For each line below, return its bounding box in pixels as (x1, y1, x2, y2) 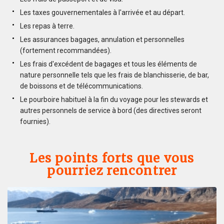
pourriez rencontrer (46, 162, 177, 178)
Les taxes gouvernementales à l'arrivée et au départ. (20, 8, 185, 16)
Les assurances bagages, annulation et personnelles (20, 35, 184, 43)
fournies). (20, 117, 50, 125)
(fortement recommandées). (20, 46, 111, 54)
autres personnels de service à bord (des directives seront (20, 106, 201, 114)
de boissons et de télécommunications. (20, 81, 143, 90)
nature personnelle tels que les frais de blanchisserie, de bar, (20, 70, 209, 79)
